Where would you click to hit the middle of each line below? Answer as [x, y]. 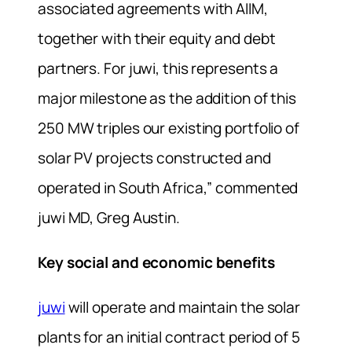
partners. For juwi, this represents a [158, 68]
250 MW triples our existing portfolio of [169, 128]
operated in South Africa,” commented [168, 187]
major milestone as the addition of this [167, 98]
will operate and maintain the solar [183, 307]
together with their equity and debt [157, 38]
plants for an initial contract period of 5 [169, 337]
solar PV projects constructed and [154, 158]
